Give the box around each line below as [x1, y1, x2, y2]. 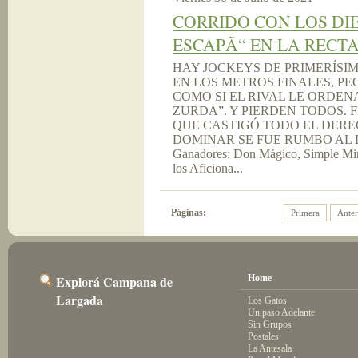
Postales [248, 331, 279, 342]
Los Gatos [248, 295, 287, 306]
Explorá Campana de [56, 272, 173, 291]
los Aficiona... [173, 161, 243, 175]
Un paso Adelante [248, 307, 315, 318]
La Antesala [248, 343, 292, 354]
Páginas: [171, 207, 206, 218]
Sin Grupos [248, 319, 292, 330]
